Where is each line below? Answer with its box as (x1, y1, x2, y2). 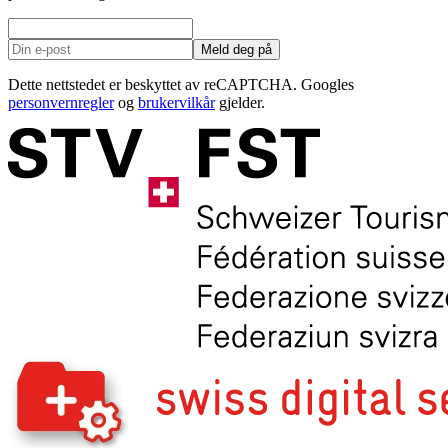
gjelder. (215, 93, 265, 111)
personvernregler (8, 93, 114, 111)
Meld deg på (201, 41, 272, 57)
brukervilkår (138, 93, 215, 111)
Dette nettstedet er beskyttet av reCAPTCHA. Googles (8, 75, 354, 93)
